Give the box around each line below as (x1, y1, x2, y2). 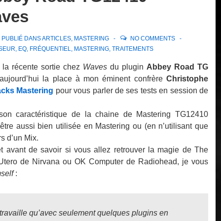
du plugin (107, 63, 147, 71)
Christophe (166, 74, 208, 83)
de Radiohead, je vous (123, 157, 209, 166)
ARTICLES (42, 35, 71, 42)
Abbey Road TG (147, 63, 208, 71)
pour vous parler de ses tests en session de (53, 86, 209, 95)
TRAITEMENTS (112, 45, 153, 52)
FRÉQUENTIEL (30, 45, 71, 52)
